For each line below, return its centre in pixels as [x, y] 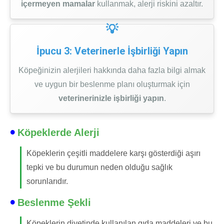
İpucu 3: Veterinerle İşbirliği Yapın [112, 51]
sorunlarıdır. [47, 181]
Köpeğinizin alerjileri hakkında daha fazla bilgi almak [112, 70]
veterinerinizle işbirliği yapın [111, 98]
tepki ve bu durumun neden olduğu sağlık [99, 167]
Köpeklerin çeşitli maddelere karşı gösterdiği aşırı [113, 153]
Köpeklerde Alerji [58, 132]
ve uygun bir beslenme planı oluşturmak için [112, 84]
